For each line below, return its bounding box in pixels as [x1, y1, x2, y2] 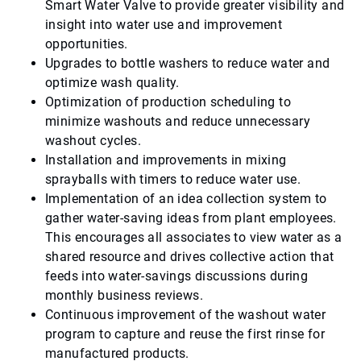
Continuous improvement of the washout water [45, 307, 326, 323]
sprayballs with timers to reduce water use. [45, 172, 301, 188]
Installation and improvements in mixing [45, 152, 287, 168]
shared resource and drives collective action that [45, 249, 334, 265]
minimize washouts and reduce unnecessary [45, 114, 310, 130]
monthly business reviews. [45, 288, 203, 304]
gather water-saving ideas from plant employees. [45, 210, 337, 226]
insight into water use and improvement [45, 17, 283, 33]
